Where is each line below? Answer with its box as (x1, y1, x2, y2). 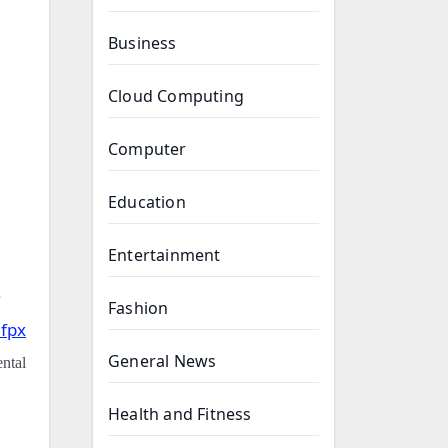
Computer (108, 138, 187, 160)
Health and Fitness (108, 403, 252, 425)
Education (108, 191, 186, 213)
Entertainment (108, 244, 221, 266)
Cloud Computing (108, 85, 244, 107)
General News (108, 350, 217, 372)
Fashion (108, 297, 169, 319)
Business (108, 32, 177, 54)
